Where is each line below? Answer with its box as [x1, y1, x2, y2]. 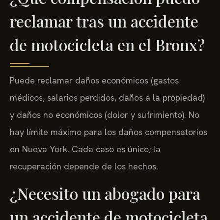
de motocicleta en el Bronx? [10, 33, 205, 55]
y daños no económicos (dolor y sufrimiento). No [10, 109, 199, 120]
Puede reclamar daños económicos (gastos [10, 74, 179, 86]
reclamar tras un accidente [10, 10, 198, 31]
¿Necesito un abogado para [10, 182, 200, 204]
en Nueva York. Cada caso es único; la [10, 143, 161, 155]
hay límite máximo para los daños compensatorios [10, 126, 207, 137]
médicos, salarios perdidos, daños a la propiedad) [10, 91, 205, 103]
